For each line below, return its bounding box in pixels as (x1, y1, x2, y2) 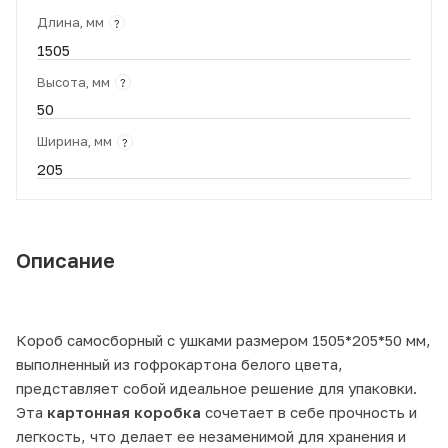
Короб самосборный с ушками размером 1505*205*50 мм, (16, 330, 431, 349)
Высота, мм (37, 73, 110, 90)
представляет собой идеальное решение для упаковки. (16, 378, 417, 397)
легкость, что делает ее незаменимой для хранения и (16, 426, 406, 445)
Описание (16, 247, 115, 272)
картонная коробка (47, 402, 201, 421)
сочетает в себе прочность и (201, 402, 417, 421)
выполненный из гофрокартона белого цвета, (16, 354, 343, 373)
